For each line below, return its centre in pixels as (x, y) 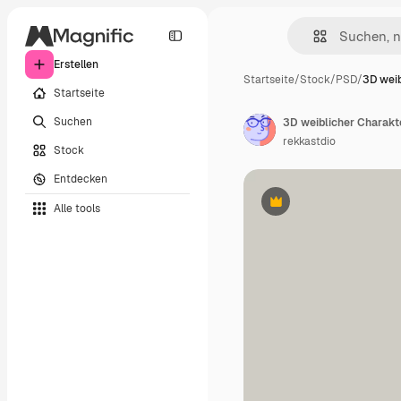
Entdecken (81, 179)
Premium (298, 208)
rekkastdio (309, 141)
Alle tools (77, 208)
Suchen (73, 121)
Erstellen (76, 64)
